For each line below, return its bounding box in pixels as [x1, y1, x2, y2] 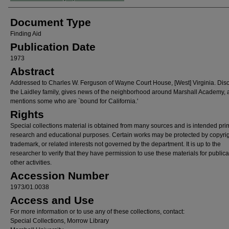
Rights [10, 108, 44, 120]
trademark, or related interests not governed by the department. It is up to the [10, 141, 221, 148]
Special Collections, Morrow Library [10, 217, 109, 224]
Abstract [10, 65, 54, 77]
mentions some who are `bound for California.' [10, 98, 138, 105]
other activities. [10, 159, 52, 166]
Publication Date [10, 41, 96, 53]
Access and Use [10, 194, 94, 206]
